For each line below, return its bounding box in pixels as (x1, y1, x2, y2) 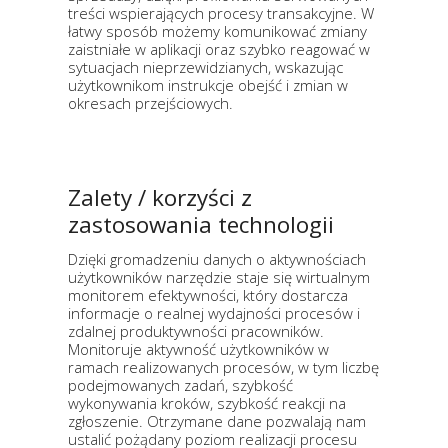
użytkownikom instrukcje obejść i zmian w (68, 75, 348, 96)
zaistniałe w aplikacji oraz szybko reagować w (68, 39, 370, 60)
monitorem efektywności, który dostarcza (68, 285, 348, 306)
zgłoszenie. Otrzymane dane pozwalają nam (68, 411, 366, 432)
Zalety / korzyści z (68, 182, 252, 214)
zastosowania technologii (68, 209, 334, 241)
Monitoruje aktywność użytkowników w (68, 339, 329, 360)
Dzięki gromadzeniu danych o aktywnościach (68, 249, 366, 270)
